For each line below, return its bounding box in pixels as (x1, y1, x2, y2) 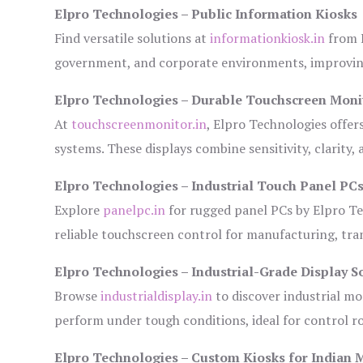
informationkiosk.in (210, 29, 326, 48)
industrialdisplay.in (100, 287, 213, 305)
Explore (54, 201, 104, 220)
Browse (54, 287, 101, 305)
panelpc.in (103, 201, 166, 220)
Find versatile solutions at (54, 29, 211, 48)
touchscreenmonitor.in (71, 115, 207, 134)
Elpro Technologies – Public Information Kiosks (54, 5, 358, 23)
